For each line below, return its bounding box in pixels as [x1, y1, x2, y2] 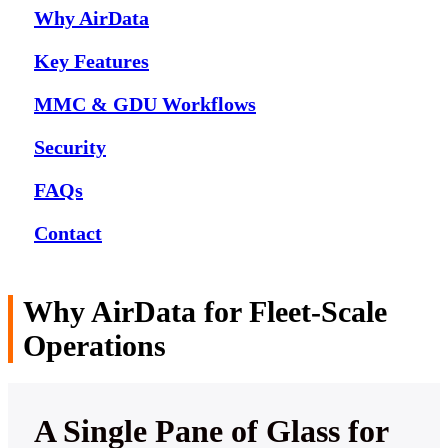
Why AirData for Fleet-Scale [23, 294, 387, 328]
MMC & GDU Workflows [34, 92, 256, 115]
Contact [34, 221, 102, 244]
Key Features [34, 49, 149, 72]
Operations [23, 328, 166, 362]
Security [34, 135, 106, 158]
